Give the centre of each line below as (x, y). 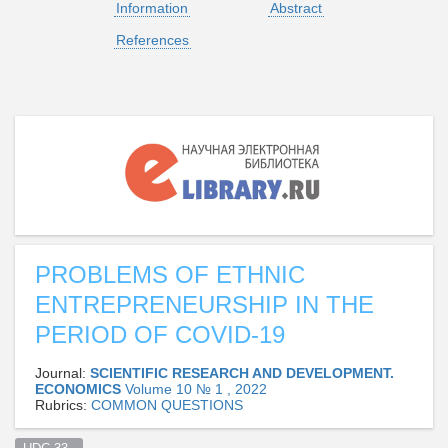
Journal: (62, 372)
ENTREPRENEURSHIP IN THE (204, 304)
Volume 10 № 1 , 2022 (196, 388)
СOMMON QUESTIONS (167, 404)
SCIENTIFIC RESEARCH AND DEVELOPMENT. (242, 372)
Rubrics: (63, 404)
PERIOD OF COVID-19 (160, 334)
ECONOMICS (80, 388)
